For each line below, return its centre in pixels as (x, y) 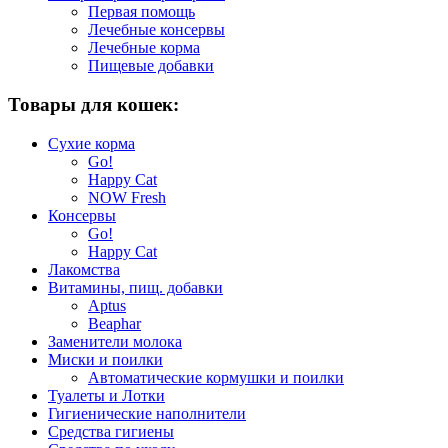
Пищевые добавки (151, 66)
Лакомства (84, 269)
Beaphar (114, 323)
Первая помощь (141, 12)
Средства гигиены (111, 431)
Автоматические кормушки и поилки (216, 377)
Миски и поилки (105, 359)
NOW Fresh (127, 197)
